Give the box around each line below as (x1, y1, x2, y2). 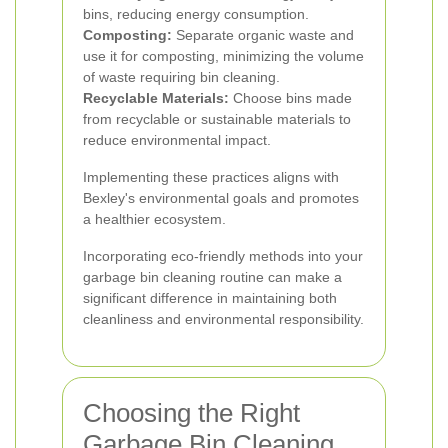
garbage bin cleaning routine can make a (83, 269, 342, 285)
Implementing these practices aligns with (83, 169, 339, 185)
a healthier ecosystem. (83, 211, 226, 227)
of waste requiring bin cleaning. (83, 69, 280, 85)
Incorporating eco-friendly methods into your (83, 248, 363, 264)
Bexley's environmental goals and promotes (83, 190, 359, 206)
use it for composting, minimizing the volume (83, 48, 364, 64)
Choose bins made (229, 90, 352, 106)
